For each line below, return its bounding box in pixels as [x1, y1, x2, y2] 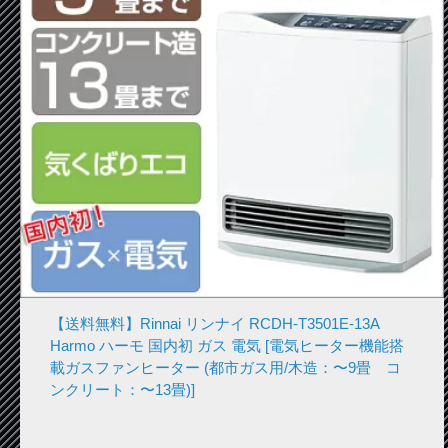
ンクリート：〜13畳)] [50, 380, 195, 398]
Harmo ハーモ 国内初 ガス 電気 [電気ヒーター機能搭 [50, 336, 404, 354]
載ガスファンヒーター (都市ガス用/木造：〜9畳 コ [50, 358, 401, 376]
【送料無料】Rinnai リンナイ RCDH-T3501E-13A [50, 314, 379, 332]
